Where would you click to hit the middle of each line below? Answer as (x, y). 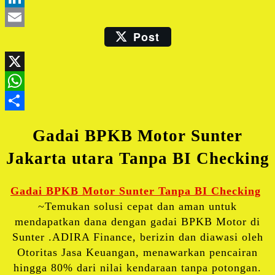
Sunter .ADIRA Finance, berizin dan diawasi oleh (137, 237)
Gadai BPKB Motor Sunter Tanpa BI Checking (136, 191)
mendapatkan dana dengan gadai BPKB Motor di (137, 222)
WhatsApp (164, 101)
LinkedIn (160, 17)
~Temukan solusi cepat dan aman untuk (137, 207)
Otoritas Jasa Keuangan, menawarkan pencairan (137, 253)
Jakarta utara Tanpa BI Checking (137, 158)
